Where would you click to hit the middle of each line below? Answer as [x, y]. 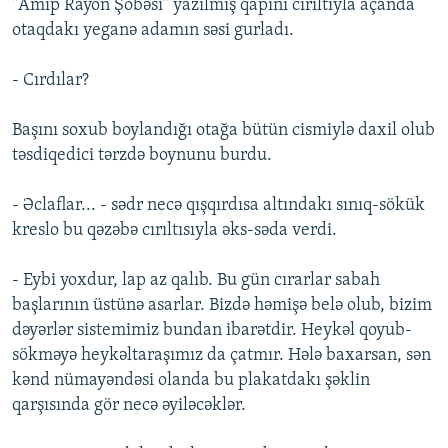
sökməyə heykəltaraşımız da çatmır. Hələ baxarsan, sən [221, 356]
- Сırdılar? [50, 81]
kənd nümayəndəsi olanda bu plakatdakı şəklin [191, 381]
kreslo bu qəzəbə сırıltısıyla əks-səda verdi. [174, 231]
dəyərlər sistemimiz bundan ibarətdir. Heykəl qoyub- [212, 331]
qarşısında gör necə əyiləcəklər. [129, 406]
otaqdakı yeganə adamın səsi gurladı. [153, 31]
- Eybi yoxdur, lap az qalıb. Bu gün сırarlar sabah [196, 281]
